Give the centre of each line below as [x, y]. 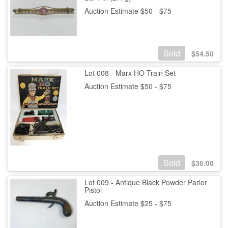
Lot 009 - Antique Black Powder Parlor [146, 182]
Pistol [93, 190]
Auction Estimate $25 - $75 [128, 203]
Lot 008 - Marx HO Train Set [130, 73]
